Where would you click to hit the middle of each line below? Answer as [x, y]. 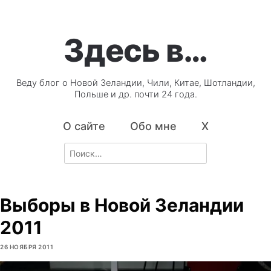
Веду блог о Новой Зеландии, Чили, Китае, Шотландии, [135, 83]
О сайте [84, 126]
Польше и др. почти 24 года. [135, 95]
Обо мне [153, 126]
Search [77, 149]
